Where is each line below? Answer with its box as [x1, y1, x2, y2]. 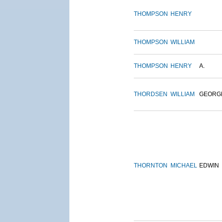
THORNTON [134, 162, 167, 169]
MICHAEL [170, 162, 197, 169]
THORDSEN [134, 91, 167, 98]
